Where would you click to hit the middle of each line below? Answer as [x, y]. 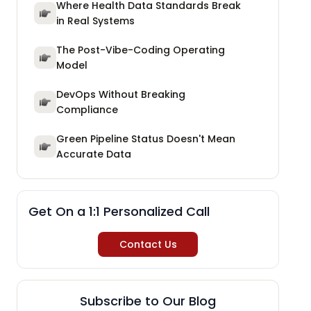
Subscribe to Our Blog [148, 301]
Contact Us [148, 244]
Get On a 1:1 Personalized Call [119, 211]
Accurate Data [94, 154]
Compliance [87, 109]
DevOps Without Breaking [121, 94]
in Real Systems [95, 20]
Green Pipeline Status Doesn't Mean [146, 138]
